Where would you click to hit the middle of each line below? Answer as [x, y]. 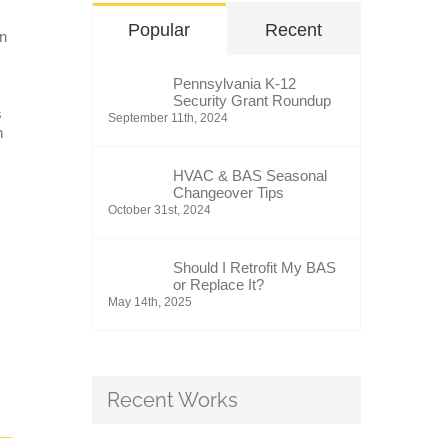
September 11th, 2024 [167, 118]
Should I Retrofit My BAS [254, 267]
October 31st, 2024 [159, 210]
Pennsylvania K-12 [234, 83]
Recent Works [172, 400]
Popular [159, 30]
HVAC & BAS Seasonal [249, 175]
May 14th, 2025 [149, 302]
